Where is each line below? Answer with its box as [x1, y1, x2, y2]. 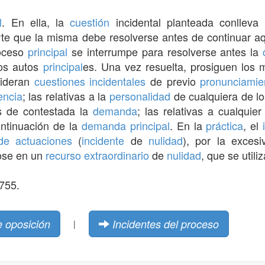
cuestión [70, 14, 110, 30]
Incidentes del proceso [112, 216, 219, 231]
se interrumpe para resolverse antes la [67, 43, 263, 59]
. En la [169, 117, 206, 133]
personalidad [109, 88, 170, 104]
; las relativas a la [22, 88, 109, 104]
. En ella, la [2, 14, 70, 30]
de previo [146, 73, 201, 89]
